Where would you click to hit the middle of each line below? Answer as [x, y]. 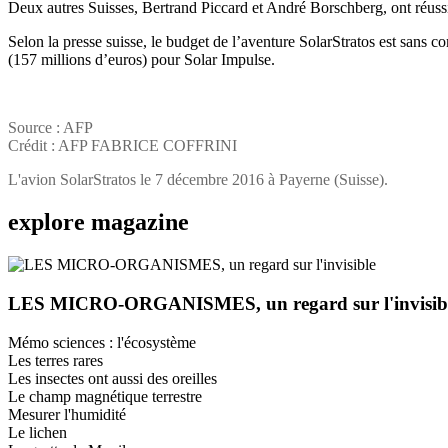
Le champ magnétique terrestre [105, 396]
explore [49, 222]
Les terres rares [55, 360]
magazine [140, 222]
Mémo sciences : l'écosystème [102, 342]
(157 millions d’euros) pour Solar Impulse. [141, 60]
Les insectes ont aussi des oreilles [112, 378]
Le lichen [37, 432]
